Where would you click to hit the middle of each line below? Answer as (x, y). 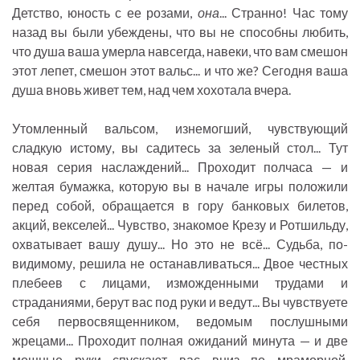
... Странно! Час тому (283, 13)
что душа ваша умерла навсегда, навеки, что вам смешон (180, 51)
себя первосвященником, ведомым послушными (180, 321)
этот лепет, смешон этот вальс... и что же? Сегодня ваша (180, 71)
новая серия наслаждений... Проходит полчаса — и (180, 167)
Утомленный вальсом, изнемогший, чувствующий (180, 129)
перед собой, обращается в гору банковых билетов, (180, 206)
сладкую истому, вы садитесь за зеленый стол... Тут (180, 148)
